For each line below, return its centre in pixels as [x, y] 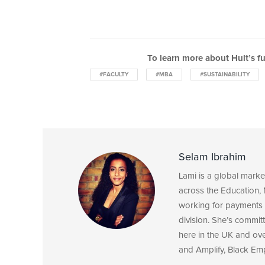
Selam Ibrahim [212, 158]
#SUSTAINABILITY [225, 75]
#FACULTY [114, 75]
